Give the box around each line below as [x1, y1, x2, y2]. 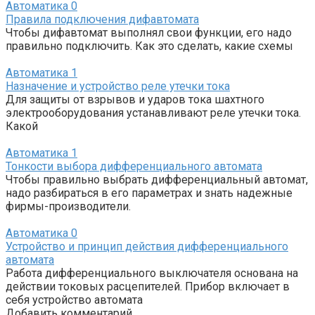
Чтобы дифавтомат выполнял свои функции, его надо [6, 26, 292, 40]
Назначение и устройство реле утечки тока [6, 79, 230, 94]
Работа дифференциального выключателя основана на [6, 266, 298, 281]
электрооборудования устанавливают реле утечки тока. [6, 106, 301, 120]
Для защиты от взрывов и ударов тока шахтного [6, 93, 264, 107]
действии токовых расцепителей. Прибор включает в [6, 280, 290, 294]
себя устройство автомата [6, 293, 143, 307]
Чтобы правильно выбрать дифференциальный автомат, [6, 173, 308, 187]
